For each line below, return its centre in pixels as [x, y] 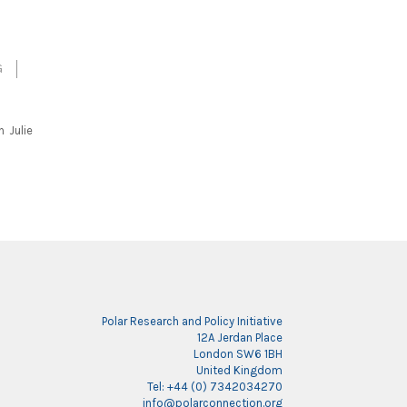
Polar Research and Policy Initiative [192, 322]
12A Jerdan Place [240, 338]
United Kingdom [239, 371]
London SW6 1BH [238, 354]
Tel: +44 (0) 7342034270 [215, 387]
